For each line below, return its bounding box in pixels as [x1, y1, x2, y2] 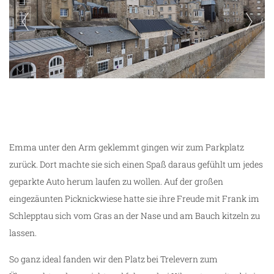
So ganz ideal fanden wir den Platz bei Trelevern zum [9, 253, 218, 265]
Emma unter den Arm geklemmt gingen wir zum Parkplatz [9, 141, 244, 153]
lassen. [9, 226, 37, 239]
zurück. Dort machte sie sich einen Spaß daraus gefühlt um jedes [9, 158, 263, 170]
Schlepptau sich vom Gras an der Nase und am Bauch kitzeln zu [9, 209, 260, 221]
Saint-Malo [21, 88, 63, 98]
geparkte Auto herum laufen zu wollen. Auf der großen [9, 175, 223, 187]
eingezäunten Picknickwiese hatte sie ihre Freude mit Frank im [9, 192, 259, 204]
